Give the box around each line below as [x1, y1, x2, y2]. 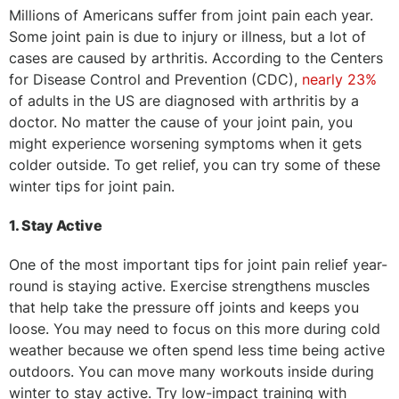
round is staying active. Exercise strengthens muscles [9, 276, 370, 295]
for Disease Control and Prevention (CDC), [9, 69, 302, 88]
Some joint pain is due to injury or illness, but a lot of [9, 27, 366, 45]
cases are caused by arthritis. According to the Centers [9, 48, 383, 67]
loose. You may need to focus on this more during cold [9, 319, 380, 338]
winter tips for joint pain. [9, 176, 175, 195]
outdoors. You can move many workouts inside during [9, 362, 374, 380]
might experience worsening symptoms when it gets [9, 134, 362, 152]
